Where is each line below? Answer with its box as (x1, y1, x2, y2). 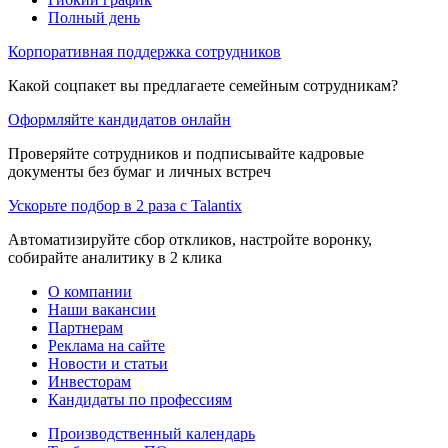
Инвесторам (48, 372, 131, 390)
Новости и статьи (48, 354, 168, 372)
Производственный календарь (48, 424, 255, 442)
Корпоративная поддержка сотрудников (8, 42, 281, 60)
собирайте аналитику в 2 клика (8, 248, 222, 266)
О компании (48, 282, 132, 300)
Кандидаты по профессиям (48, 390, 232, 408)
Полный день (48, 8, 140, 26)
